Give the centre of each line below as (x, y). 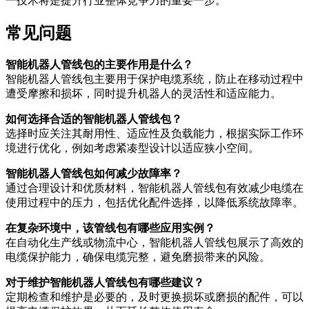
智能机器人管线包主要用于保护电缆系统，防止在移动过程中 (154, 79)
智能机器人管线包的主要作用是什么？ (99, 64)
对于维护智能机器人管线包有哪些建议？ (105, 282)
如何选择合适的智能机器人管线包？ (94, 119)
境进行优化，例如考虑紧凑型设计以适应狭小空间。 (132, 148)
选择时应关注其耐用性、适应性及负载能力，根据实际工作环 (154, 133)
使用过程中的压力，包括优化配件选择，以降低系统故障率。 (154, 202)
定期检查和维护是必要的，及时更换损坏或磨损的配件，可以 (154, 297)
